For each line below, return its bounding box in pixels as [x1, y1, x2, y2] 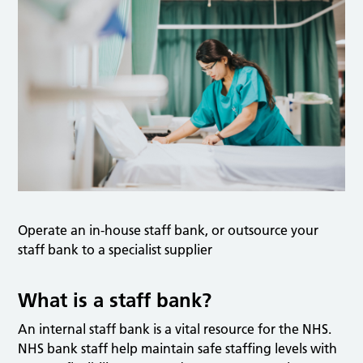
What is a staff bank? [18, 288, 212, 313]
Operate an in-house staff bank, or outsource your [18, 222, 319, 239]
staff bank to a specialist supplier [18, 241, 213, 258]
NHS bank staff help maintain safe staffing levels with [18, 340, 338, 357]
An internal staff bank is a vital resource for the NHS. [18, 321, 332, 338]
